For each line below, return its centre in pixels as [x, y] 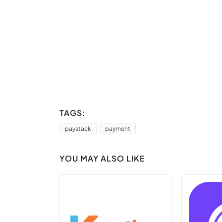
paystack [78, 128]
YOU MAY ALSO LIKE [102, 158]
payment [118, 128]
